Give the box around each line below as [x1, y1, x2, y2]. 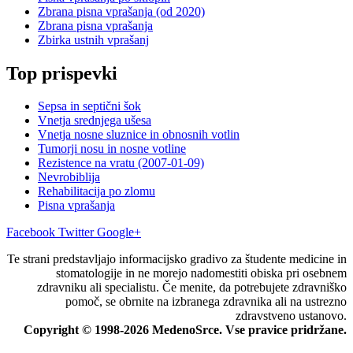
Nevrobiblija [38, 170, 100, 184]
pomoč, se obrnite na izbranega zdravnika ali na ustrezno [65, 295, 347, 309]
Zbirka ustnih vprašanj [38, 32, 149, 46]
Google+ [97, 225, 141, 240]
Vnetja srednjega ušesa [38, 113, 151, 128]
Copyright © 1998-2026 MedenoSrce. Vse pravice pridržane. [24, 323, 347, 337]
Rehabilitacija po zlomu [38, 184, 155, 199]
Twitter [58, 225, 94, 240]
